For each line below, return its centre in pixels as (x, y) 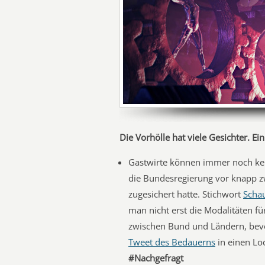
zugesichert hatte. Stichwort (186, 194)
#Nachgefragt (156, 258)
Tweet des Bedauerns (172, 242)
